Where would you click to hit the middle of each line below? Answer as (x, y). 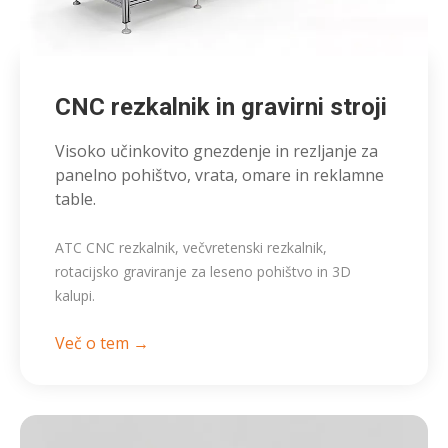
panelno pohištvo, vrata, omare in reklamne (219, 175)
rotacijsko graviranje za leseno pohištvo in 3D (203, 272)
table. (75, 199)
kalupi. (75, 296)
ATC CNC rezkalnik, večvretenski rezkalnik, (191, 248)
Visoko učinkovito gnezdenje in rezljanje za (216, 151)
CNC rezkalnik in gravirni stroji (221, 107)
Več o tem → (102, 343)
